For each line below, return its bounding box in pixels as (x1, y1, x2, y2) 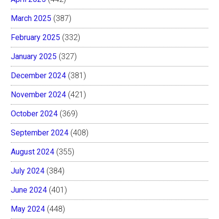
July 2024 (11, 166, 45, 175)
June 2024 (11, 185, 47, 195)
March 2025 (11, 13, 52, 23)
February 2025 (11, 32, 61, 42)
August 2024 (11, 147, 55, 156)
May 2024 (11, 204, 45, 214)
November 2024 (11, 89, 66, 99)
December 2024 (11, 70, 66, 80)
